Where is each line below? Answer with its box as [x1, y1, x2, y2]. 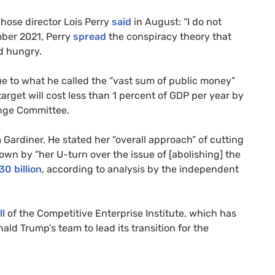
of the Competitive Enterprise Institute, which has [5, 207, 236, 219]
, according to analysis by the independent [42, 163, 239, 175]
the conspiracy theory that [106, 30, 231, 42]
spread [73, 30, 106, 42]
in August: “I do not [131, 15, 222, 28]
